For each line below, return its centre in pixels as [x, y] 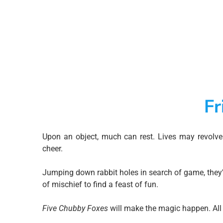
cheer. [53, 149]
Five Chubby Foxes [75, 208]
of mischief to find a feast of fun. [100, 184]
